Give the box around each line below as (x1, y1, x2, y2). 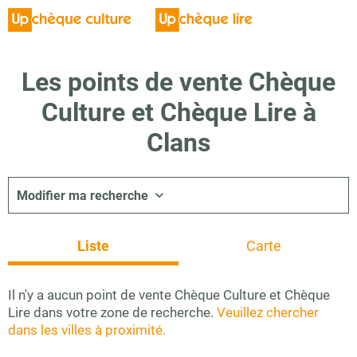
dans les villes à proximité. (8, 322, 166, 338)
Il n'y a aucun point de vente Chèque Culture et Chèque (8, 287, 330, 303)
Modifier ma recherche (17, 187, 148, 203)
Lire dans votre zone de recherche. (8, 304, 217, 320)
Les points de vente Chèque (22, 67, 335, 97)
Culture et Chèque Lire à (41, 97, 316, 127)
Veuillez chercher (217, 304, 319, 320)
